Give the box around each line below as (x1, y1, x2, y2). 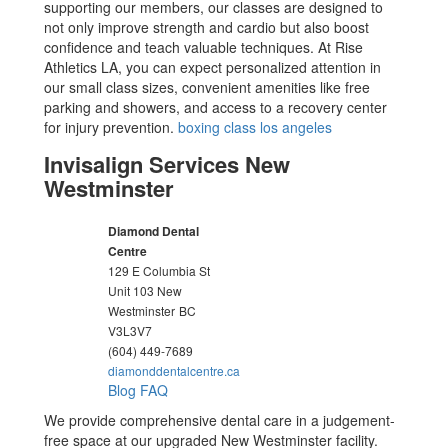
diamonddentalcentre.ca (108, 362, 241, 379)
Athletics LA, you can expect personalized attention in (44, 57, 382, 77)
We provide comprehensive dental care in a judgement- (44, 410, 396, 430)
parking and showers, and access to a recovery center (44, 97, 388, 117)
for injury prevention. (44, 117, 179, 137)
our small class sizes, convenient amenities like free (44, 77, 371, 97)
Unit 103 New (108, 282, 183, 299)
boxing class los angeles (178, 117, 333, 137)
